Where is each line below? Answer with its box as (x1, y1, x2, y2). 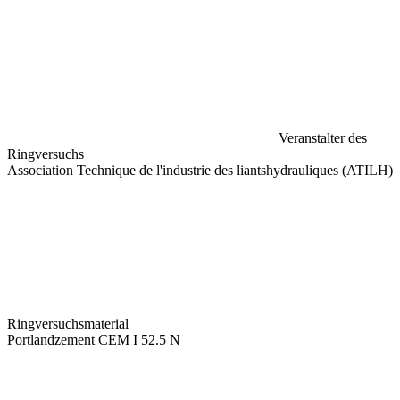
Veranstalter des (279, 129, 367, 146)
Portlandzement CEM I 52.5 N (7, 331, 180, 347)
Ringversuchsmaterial (7, 315, 129, 331)
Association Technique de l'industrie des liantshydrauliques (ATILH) (7, 162, 393, 178)
